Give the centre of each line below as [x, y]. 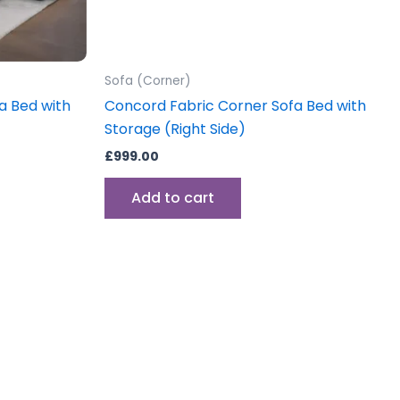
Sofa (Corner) [148, 81]
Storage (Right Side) [175, 129]
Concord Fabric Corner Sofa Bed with [235, 105]
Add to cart [173, 198]
